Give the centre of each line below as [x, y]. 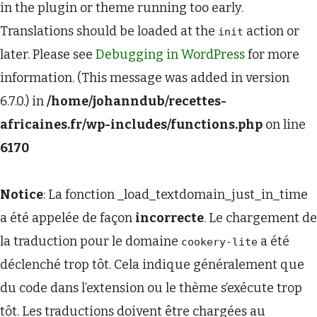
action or [271, 31]
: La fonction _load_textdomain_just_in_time [175, 195]
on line [284, 125]
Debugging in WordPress [170, 54]
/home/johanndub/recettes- [137, 101]
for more [272, 54]
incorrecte [169, 218]
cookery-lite [219, 242]
